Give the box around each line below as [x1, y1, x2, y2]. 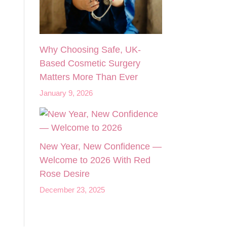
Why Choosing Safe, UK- [40, 45, 141, 55]
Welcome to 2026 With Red [40, 155, 151, 166]
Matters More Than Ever [40, 72, 138, 83]
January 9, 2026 [40, 89, 93, 98]
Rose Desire [40, 169, 90, 179]
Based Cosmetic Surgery [40, 58, 141, 69]
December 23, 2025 [40, 186, 105, 195]
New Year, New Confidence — [40, 141, 162, 152]
